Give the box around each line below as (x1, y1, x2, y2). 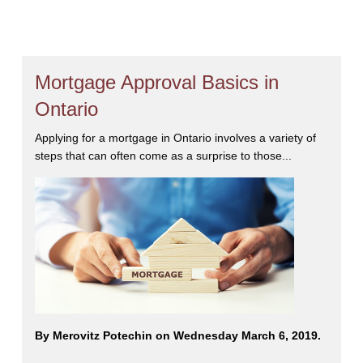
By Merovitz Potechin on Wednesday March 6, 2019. (34, 329, 321, 343)
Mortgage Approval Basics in (34, 70, 279, 93)
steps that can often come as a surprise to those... (34, 148, 292, 162)
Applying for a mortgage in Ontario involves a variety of (34, 130, 316, 144)
